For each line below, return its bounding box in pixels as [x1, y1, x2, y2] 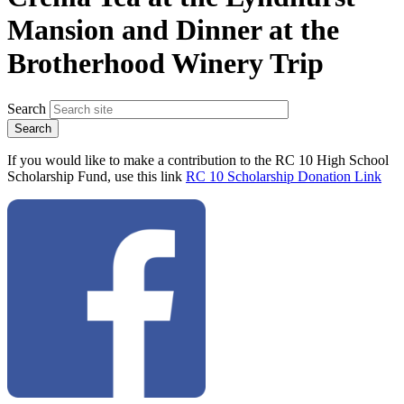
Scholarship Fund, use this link [7, 168, 186, 184]
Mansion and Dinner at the [7, 14, 339, 47]
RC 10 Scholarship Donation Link [186, 168, 381, 184]
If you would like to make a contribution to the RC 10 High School [7, 151, 389, 168]
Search [7, 100, 46, 116]
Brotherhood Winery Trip [7, 47, 324, 80]
